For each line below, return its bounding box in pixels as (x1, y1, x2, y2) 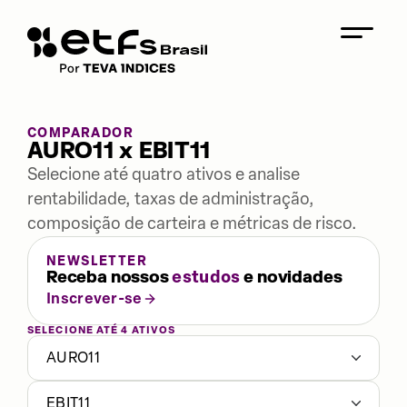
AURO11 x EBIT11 (27, 137, 211, 165)
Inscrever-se (46, 290, 143, 307)
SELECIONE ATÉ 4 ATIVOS (27, 324, 176, 336)
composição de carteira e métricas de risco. (27, 213, 357, 233)
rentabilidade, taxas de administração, (27, 189, 314, 209)
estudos (172, 267, 241, 287)
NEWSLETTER (46, 253, 147, 269)
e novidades (240, 267, 342, 288)
